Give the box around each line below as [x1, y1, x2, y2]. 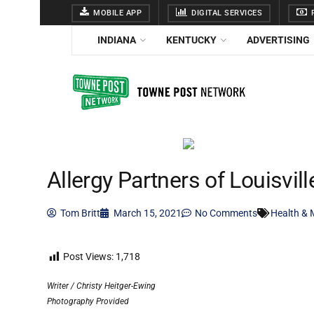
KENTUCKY [166, 34, 217, 46]
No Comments [195, 207, 257, 219]
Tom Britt [60, 207, 100, 219]
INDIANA [97, 34, 136, 46]
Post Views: [63, 251, 114, 263]
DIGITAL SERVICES [189, 8, 262, 18]
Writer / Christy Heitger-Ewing [47, 280, 156, 291]
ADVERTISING [247, 34, 310, 46]
